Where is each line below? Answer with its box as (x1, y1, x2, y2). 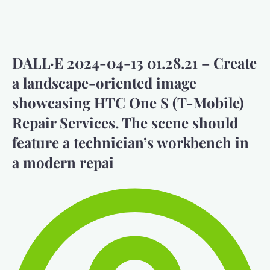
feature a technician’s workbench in (12, 132, 249, 152)
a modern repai (12, 152, 114, 172)
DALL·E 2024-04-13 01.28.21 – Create (12, 52, 257, 72)
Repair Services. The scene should (12, 112, 238, 132)
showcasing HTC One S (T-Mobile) (12, 92, 244, 112)
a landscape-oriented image (12, 72, 196, 92)
